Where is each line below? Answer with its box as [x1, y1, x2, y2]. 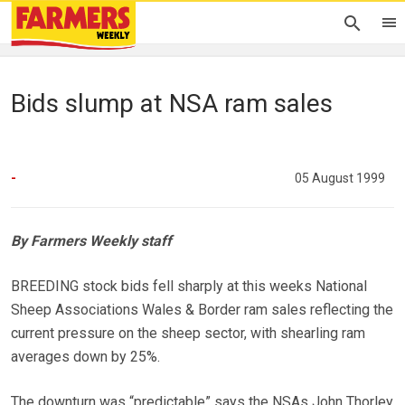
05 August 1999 [295, 171, 385, 186]
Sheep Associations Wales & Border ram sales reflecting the [11, 301, 393, 319]
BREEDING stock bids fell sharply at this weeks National [11, 278, 367, 296]
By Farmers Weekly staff [11, 232, 172, 250]
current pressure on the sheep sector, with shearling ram [11, 325, 365, 343]
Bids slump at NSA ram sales [11, 89, 333, 118]
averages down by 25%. [11, 348, 160, 366]
